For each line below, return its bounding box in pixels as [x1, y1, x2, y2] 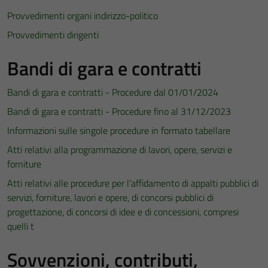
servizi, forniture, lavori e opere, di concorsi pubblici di [7, 190, 214, 205]
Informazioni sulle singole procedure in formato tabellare [7, 123, 230, 138]
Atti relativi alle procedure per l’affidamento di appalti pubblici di [7, 176, 258, 190]
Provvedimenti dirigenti [7, 28, 99, 42]
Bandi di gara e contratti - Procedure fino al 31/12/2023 [7, 104, 231, 118]
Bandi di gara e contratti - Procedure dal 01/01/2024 [7, 85, 218, 99]
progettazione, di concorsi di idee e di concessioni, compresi [7, 205, 239, 219]
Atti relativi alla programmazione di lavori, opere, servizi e [7, 142, 232, 157]
